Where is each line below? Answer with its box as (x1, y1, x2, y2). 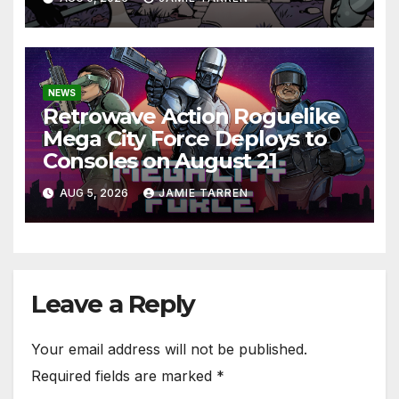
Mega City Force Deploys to (42, 126, 327, 152)
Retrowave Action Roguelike (42, 103, 340, 130)
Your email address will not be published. (31, 340, 307, 359)
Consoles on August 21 (42, 148, 277, 175)
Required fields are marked (31, 367, 216, 386)
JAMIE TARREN (158, 185, 248, 199)
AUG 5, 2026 (56, 185, 131, 199)
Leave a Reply (31, 289, 195, 320)
